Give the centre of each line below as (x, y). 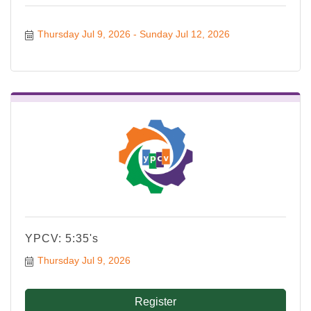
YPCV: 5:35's (62, 239)
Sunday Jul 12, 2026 (184, 34)
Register (155, 302)
